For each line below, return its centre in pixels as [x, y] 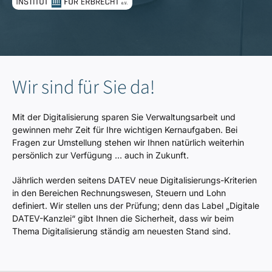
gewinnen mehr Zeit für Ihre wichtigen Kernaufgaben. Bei [125, 130]
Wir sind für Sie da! [83, 87]
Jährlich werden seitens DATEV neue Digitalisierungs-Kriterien [134, 180]
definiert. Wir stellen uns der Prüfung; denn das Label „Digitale [136, 206]
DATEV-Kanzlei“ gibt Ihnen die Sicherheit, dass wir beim [123, 218]
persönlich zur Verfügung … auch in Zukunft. [100, 155]
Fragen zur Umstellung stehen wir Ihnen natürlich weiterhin [128, 142]
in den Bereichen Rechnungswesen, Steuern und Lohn [119, 193]
